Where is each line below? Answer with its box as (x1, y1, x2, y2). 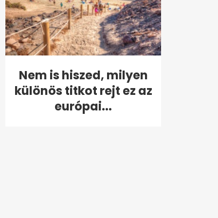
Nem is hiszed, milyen (18, 67, 148, 83)
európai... (54, 98, 112, 114)
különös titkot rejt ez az (14, 82, 152, 99)
